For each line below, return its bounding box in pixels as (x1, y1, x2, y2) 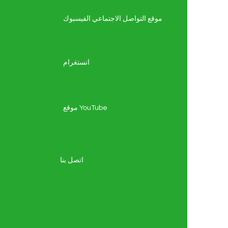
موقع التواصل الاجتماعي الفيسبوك (63, 15, 162, 22)
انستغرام (63, 59, 90, 66)
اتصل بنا (60, 157, 83, 164)
